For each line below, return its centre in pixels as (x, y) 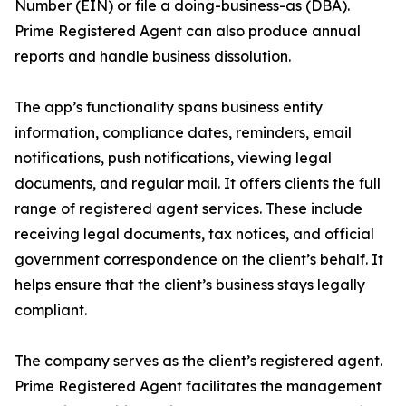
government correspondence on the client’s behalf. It (199, 260)
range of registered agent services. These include (188, 209)
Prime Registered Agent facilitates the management (198, 387)
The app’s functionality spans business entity (169, 107)
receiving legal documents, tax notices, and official (194, 234)
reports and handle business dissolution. (153, 57)
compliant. (51, 310)
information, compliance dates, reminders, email (183, 133)
